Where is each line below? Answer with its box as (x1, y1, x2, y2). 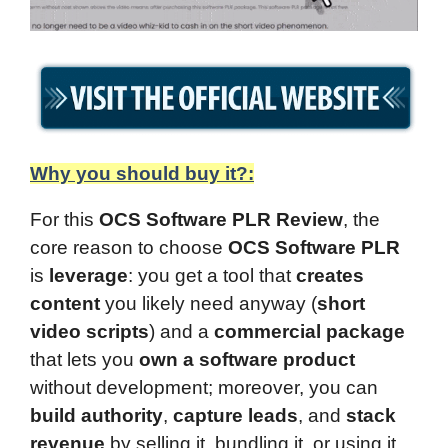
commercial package (214, 320, 405, 342)
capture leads (173, 404, 298, 426)
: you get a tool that (128, 264, 296, 286)
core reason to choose (30, 236, 228, 258)
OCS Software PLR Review (99, 208, 343, 230)
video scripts (30, 320, 149, 342)
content (30, 292, 100, 314)
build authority (30, 404, 163, 426)
